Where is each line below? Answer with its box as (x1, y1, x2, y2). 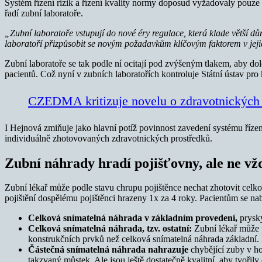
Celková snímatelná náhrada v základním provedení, (28, 213, 240, 223)
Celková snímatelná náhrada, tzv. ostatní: (28, 223, 192, 234)
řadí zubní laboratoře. (5, 8, 83, 18)
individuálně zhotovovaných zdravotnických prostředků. (5, 133, 212, 143)
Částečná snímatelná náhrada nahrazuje (28, 244, 188, 255)
